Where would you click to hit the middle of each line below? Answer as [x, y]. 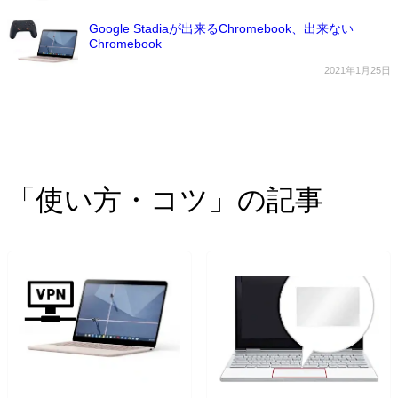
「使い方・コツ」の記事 [165, 199]
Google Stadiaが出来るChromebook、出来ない [221, 28]
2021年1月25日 [358, 71]
